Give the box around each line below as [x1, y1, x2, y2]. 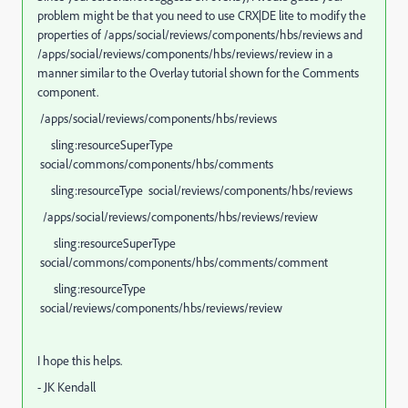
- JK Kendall [37, 379, 96, 395]
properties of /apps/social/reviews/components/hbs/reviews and [37, 26, 362, 43]
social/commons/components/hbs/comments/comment [37, 254, 328, 270]
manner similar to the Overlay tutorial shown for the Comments [37, 65, 359, 81]
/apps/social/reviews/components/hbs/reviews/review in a [37, 46, 333, 62]
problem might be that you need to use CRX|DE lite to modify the [37, 7, 366, 24]
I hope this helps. [37, 352, 122, 369]
